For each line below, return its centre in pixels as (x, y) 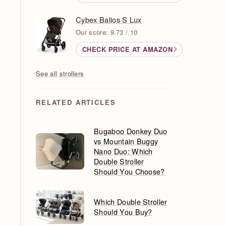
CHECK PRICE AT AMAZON (127, 49)
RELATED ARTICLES (76, 102)
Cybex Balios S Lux (109, 19)
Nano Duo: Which (123, 151)
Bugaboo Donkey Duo (131, 131)
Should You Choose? (129, 171)
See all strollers (60, 73)
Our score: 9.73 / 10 (107, 32)
